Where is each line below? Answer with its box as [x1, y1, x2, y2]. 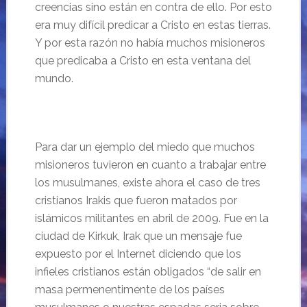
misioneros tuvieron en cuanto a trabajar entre [34, 158, 266, 171]
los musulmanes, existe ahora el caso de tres [34, 176, 260, 189]
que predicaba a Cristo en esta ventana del [34, 54, 251, 67]
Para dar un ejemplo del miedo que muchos [34, 140, 255, 153]
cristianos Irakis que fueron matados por [34, 194, 237, 207]
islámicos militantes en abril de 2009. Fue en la [34, 212, 269, 225]
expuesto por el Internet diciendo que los [34, 247, 241, 260]
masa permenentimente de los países [34, 283, 225, 296]
